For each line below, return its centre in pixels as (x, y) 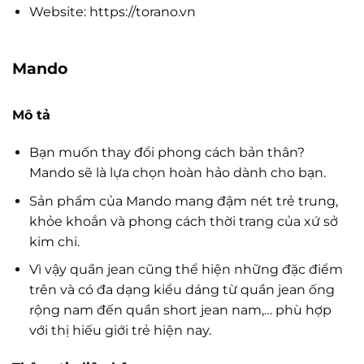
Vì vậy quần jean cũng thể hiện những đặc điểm (186, 270)
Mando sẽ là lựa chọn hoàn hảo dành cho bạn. (177, 172)
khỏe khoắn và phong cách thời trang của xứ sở (183, 221)
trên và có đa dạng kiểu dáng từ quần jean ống (182, 290)
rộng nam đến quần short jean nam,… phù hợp (180, 310)
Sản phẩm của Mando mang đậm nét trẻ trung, (183, 201)
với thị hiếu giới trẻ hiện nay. (120, 331)
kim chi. (54, 241)
